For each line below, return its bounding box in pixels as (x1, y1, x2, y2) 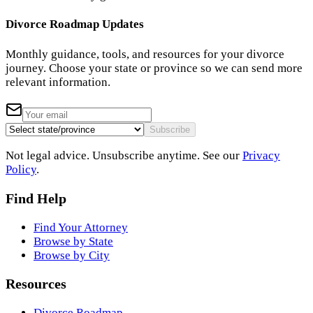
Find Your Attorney (34, 220, 128, 234)
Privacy (242, 148, 280, 162)
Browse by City (34, 248, 110, 262)
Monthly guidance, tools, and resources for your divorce (6, 47, 284, 61)
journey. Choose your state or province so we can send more (6, 61, 303, 75)
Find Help (6, 190, 66, 206)
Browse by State (34, 234, 113, 248)
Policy (6, 162, 36, 176)
